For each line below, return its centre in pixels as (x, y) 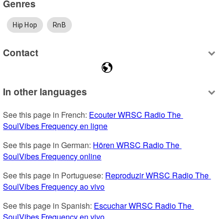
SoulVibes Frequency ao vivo (54, 186)
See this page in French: (46, 114)
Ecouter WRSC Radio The (135, 114)
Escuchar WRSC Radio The (143, 205)
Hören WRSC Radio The (136, 145)
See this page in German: (48, 145)
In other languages (45, 91)
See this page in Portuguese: (54, 175)
